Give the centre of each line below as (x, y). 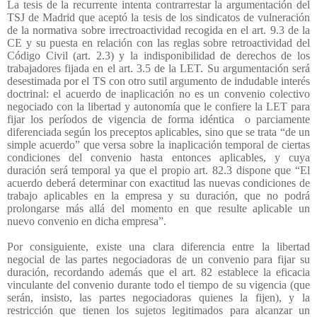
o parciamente (278, 119)
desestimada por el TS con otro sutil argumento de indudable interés (158, 81)
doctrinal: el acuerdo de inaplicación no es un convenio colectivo (158, 93)
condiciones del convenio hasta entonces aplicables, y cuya (158, 157)
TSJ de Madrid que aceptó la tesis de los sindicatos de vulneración (158, 17)
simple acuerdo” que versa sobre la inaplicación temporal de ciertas (158, 144)
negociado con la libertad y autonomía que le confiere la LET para (158, 106)
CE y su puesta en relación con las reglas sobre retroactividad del (158, 42)
